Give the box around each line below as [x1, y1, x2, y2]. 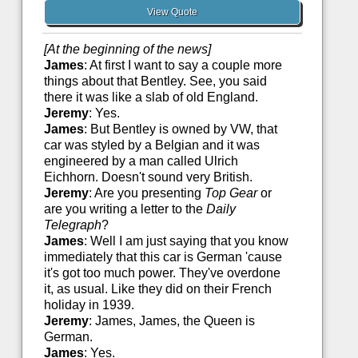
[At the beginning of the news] [43, 42, 211, 57]
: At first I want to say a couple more [83, 58, 282, 73]
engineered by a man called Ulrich [43, 154, 238, 169]
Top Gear [204, 186, 257, 201]
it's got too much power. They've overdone [43, 266, 280, 280]
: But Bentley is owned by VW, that [83, 122, 277, 137]
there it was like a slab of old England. [43, 90, 258, 105]
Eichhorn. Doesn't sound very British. [43, 170, 253, 185]
